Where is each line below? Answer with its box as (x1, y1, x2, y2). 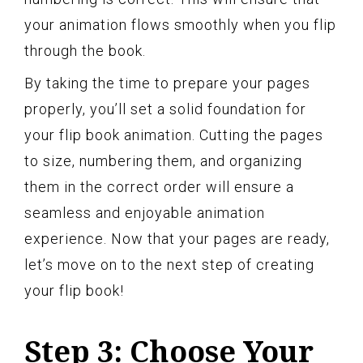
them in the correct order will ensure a (24, 177, 294, 195)
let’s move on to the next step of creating (24, 255, 314, 273)
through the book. (24, 41, 146, 59)
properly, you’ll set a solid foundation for (24, 100, 306, 117)
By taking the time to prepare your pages (24, 74, 310, 92)
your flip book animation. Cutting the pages (24, 126, 323, 143)
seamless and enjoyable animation (24, 203, 265, 221)
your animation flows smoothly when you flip (24, 15, 336, 33)
